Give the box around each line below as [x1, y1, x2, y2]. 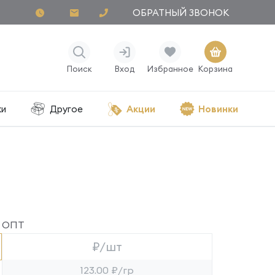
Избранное [147, 64, 193, 74]
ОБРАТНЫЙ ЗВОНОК [133, 7, 229, 18]
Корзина [198, 64, 233, 74]
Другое [49, 103, 83, 115]
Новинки [198, 103, 238, 115]
